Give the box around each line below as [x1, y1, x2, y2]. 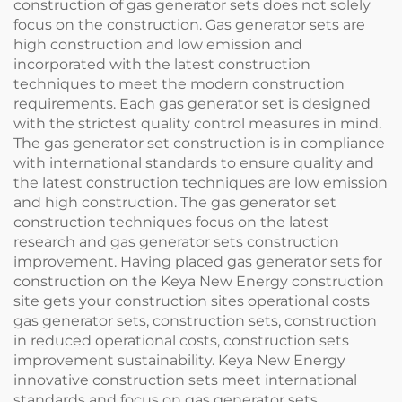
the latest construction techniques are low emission [13, 174, 388, 192]
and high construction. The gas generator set [13, 194, 336, 212]
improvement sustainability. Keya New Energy [13, 352, 345, 370]
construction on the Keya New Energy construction [13, 273, 384, 291]
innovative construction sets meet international [13, 371, 357, 389]
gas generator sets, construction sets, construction [13, 312, 377, 330]
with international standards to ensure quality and [13, 154, 374, 172]
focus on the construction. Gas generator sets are [13, 16, 365, 34]
